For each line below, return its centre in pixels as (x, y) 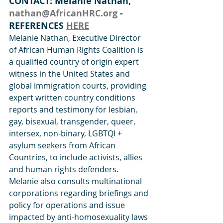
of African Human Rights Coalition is (77, 50)
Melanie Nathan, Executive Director (76, 38)
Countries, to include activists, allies (77, 158)
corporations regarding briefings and (80, 193)
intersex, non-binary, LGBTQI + (66, 134)
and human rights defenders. (64, 169)
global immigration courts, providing (79, 86)
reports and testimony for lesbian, (74, 110)
